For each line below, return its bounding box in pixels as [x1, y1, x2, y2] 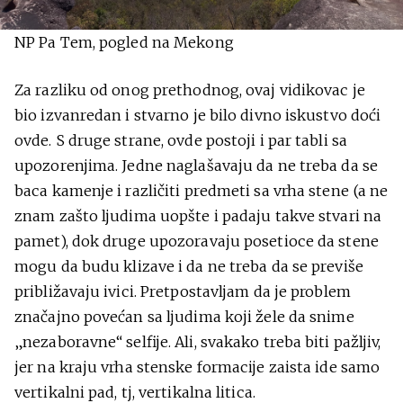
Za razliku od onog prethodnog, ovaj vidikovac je [14, 80, 365, 99]
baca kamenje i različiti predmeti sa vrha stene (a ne [14, 181, 389, 200]
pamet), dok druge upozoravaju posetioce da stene [14, 231, 379, 250]
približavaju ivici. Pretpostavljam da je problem [14, 282, 351, 300]
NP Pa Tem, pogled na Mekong [14, 32, 234, 51]
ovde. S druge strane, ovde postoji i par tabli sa [14, 130, 347, 149]
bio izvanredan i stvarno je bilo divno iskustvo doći [14, 105, 381, 124]
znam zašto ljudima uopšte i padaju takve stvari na [14, 206, 382, 225]
